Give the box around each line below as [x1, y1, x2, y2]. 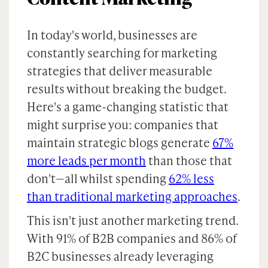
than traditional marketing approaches [27, 188, 237, 205]
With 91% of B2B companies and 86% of [27, 230, 237, 246]
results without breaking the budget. [27, 80, 226, 97]
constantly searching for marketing [27, 44, 217, 61]
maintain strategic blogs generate [27, 134, 212, 151]
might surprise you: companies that [27, 116, 218, 133]
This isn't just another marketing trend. [27, 212, 238, 229]
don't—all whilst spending [27, 170, 169, 187]
